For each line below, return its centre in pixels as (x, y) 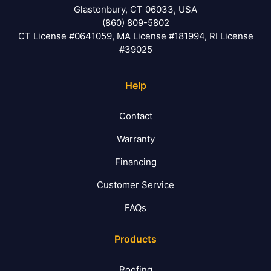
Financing (135, 162)
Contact (135, 116)
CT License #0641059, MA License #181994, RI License (135, 36)
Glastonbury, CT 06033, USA (135, 10)
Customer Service (135, 185)
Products (135, 239)
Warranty (135, 139)
